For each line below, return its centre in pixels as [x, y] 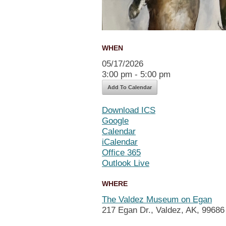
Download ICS [129, 110]
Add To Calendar [130, 87]
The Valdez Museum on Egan [157, 199]
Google [115, 121]
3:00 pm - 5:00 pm [136, 74]
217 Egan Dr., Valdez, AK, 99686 [163, 210]
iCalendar [120, 142]
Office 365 [121, 152]
